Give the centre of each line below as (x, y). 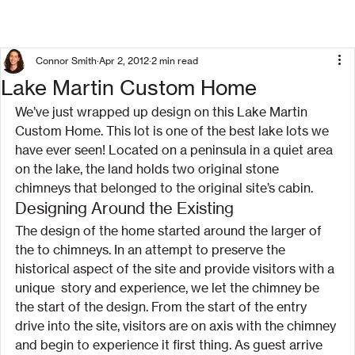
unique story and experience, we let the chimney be (169, 288)
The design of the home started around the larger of (170, 231)
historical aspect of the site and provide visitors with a (176, 269)
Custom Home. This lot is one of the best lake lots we (174, 131)
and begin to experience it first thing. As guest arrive (170, 345)
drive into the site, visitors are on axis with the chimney (177, 326)
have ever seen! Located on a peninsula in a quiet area (176, 150)
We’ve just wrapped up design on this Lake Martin (163, 112)
